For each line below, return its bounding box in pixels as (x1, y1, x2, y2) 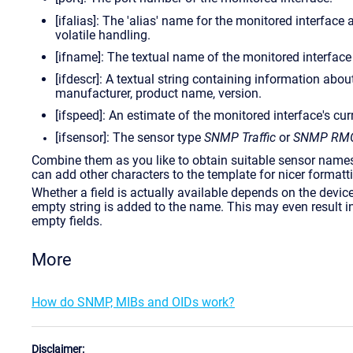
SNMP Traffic (204, 129, 276, 145)
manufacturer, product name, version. (55, 85, 262, 101)
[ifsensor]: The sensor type (55, 129, 204, 145)
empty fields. (32, 213, 102, 229)
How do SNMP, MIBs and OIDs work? (32, 294, 235, 310)
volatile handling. (55, 27, 150, 43)
